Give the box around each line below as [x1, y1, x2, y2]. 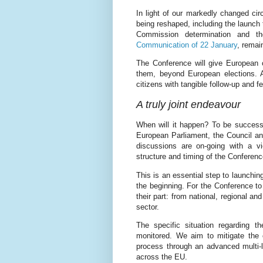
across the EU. [136, 252, 187, 261]
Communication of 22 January [136, 40, 237, 49]
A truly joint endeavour [136, 99, 241, 111]
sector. [136, 202, 159, 211]
